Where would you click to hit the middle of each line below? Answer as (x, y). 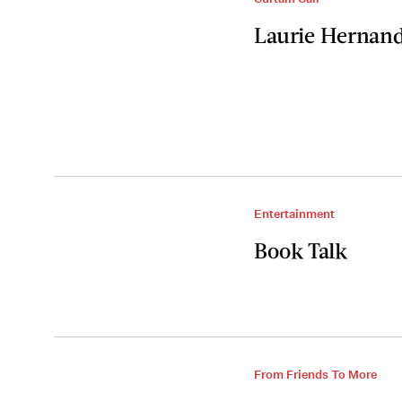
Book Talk (301, 250)
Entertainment (294, 214)
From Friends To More (315, 375)
